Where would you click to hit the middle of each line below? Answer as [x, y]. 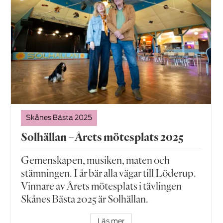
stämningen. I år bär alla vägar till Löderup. [109, 173]
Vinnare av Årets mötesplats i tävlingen [102, 186]
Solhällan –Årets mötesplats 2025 [103, 137]
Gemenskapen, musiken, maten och [96, 160]
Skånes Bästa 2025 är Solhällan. [85, 199]
